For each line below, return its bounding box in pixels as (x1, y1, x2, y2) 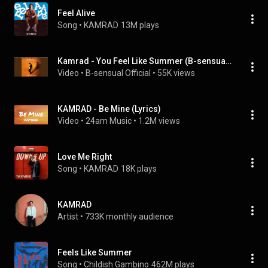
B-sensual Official (86, 68, 151, 78)
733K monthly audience (85, 212, 173, 221)
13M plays (121, 20, 159, 30)
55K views (157, 68, 195, 78)
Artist (57, 212, 78, 221)
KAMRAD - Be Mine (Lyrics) (57, 104, 161, 114)
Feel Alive (57, 8, 95, 18)
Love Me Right (57, 152, 112, 162)
